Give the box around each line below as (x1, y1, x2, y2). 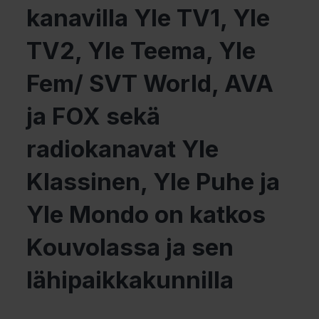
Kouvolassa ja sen (26, 233, 234, 261)
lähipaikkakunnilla (26, 266, 234, 294)
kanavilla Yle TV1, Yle (26, 4, 271, 32)
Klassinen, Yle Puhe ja (26, 167, 281, 196)
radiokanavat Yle (26, 135, 219, 163)
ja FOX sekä (26, 102, 161, 130)
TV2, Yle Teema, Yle (26, 36, 256, 65)
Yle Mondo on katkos (26, 200, 266, 229)
